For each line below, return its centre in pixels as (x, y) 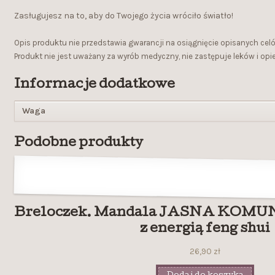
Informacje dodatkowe (94, 85)
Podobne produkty (78, 143)
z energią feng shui (205, 229)
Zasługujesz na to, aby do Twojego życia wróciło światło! (123, 15)
